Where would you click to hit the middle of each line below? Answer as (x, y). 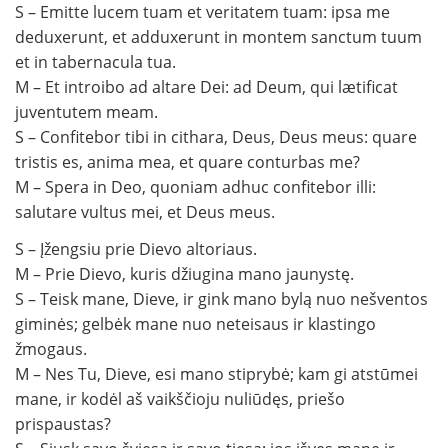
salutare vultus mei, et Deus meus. (145, 212)
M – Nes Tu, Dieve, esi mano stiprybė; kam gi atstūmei (216, 374)
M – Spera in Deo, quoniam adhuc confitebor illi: (195, 187)
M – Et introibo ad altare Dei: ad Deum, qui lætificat (206, 87)
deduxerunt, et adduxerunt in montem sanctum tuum (218, 37)
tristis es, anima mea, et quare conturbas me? (187, 162)
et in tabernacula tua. (95, 62)
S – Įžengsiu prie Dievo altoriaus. (136, 249)
